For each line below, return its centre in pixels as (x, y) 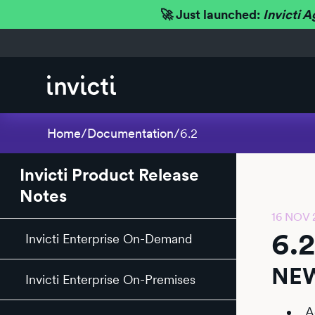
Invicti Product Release (109, 175)
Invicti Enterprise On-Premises (110, 279)
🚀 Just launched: (212, 14)
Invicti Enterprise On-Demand (109, 239)
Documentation (131, 133)
